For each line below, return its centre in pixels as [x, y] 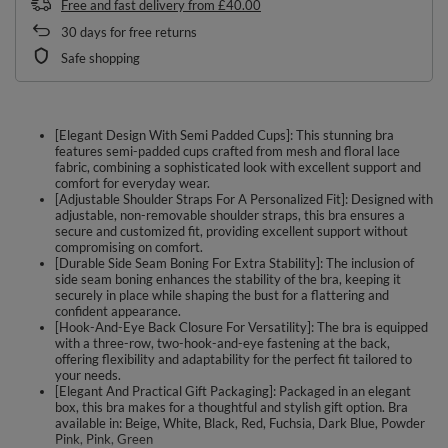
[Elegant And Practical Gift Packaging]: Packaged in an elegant [233, 390]
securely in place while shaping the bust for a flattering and [222, 294]
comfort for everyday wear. [132, 182]
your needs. [88, 374]
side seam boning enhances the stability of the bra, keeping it [228, 278]
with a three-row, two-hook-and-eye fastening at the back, [222, 342]
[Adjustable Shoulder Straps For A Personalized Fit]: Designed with [244, 198]
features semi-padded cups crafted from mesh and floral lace [227, 150]
